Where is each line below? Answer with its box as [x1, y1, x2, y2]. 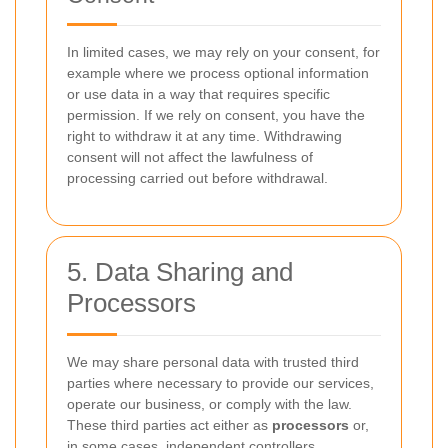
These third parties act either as [67, 417, 272, 433]
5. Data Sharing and [67, 257, 293, 287]
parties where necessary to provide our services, [67, 375, 374, 391]
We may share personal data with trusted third [67, 354, 359, 370]
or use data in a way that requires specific [67, 86, 330, 102]
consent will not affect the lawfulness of [67, 149, 313, 165]
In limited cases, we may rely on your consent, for [67, 44, 380, 60]
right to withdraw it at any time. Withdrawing [67, 128, 342, 144]
